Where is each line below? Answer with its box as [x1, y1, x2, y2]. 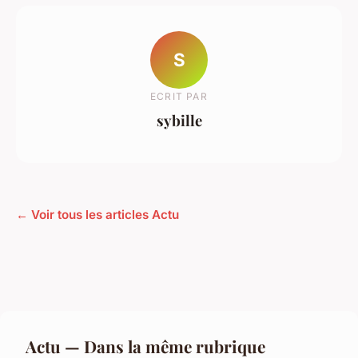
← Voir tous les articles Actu [16, 207, 179, 223]
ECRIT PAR [150, 89, 208, 102]
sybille [156, 109, 202, 130]
